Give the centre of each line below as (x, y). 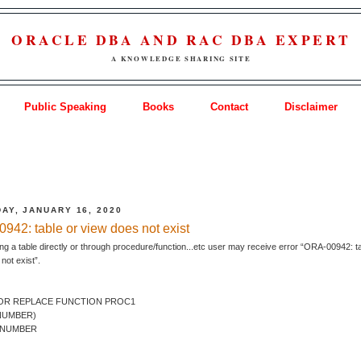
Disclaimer (311, 106)
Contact (229, 106)
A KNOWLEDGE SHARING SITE (181, 59)
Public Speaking (65, 106)
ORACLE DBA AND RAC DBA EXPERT (181, 40)
